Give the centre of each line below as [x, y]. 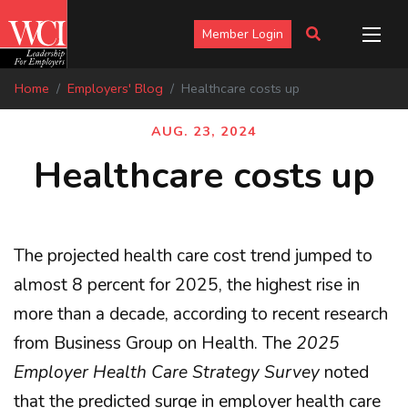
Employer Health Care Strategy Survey [167, 372]
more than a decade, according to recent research [201, 314]
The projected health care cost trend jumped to [193, 256]
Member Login [243, 34]
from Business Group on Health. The [155, 343]
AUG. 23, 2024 [204, 131]
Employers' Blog [115, 88]
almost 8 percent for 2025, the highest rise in [187, 285]
